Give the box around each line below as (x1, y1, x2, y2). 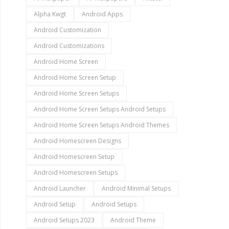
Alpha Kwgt (34, 10, 66, 18)
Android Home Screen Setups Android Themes (34, 121, 169, 129)
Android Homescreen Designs (34, 136, 121, 145)
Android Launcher (34, 184, 86, 193)
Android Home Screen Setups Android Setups (34, 105, 166, 113)
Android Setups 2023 (34, 216, 95, 224)
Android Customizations (34, 41, 104, 50)
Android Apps (82, 10, 123, 18)
